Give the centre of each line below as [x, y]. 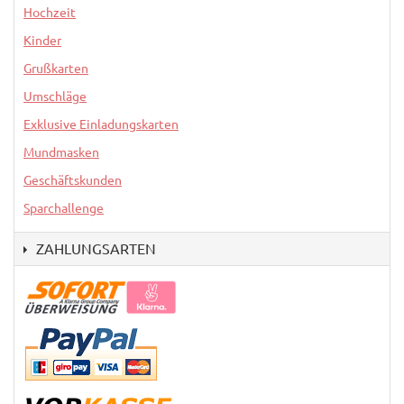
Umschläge [55, 96]
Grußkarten [56, 68]
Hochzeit [50, 12]
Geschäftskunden [73, 180]
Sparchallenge [64, 208]
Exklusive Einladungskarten [101, 124]
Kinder [42, 40]
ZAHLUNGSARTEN [96, 248]
